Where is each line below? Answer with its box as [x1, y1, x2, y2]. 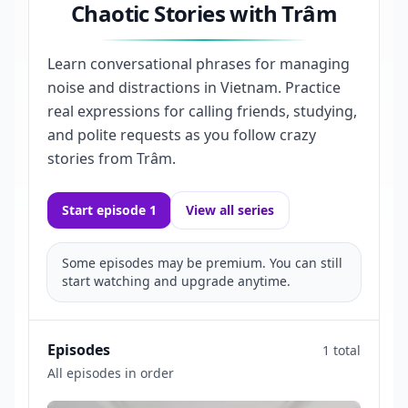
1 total [322, 341, 361, 359]
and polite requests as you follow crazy [47, 124, 316, 145]
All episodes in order [47, 363, 174, 382]
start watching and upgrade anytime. [62, 271, 291, 290]
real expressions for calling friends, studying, [47, 100, 357, 121]
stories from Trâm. [47, 148, 176, 168]
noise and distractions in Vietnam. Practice [47, 76, 341, 97]
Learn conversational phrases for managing [47, 53, 350, 74]
